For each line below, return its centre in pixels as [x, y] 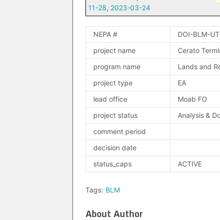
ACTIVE [190, 164]
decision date [115, 148]
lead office [110, 99]
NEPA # [105, 34]
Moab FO [192, 99]
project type [113, 83]
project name [114, 50]
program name [117, 67]
